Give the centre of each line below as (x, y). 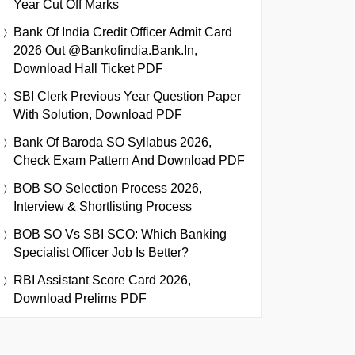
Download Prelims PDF (80, 298)
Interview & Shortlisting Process (103, 206)
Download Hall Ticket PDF (88, 68)
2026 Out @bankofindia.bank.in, (105, 50)
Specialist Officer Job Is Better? (101, 252)
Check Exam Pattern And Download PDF (129, 160)
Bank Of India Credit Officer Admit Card (123, 32)
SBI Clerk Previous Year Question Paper (127, 96)
